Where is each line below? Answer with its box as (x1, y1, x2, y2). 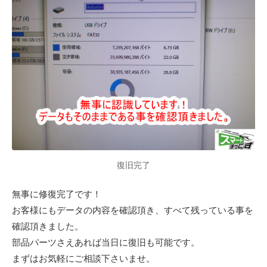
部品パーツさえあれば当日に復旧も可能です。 (12, 236, 200, 248)
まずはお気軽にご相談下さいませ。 (12, 252, 155, 264)
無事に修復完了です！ (12, 188, 101, 200)
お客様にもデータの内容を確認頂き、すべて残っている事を (12, 204, 253, 216)
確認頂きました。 (12, 220, 83, 232)
